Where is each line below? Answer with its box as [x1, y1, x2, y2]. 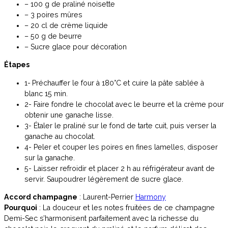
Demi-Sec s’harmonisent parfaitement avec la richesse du [4, 214, 198, 222]
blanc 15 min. [24, 89, 68, 98]
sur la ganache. [24, 153, 75, 162]
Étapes [4, 61, 30, 69]
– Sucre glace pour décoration [24, 43, 127, 51]
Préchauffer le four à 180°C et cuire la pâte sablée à [32, 78, 204, 87]
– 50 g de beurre [24, 32, 82, 41]
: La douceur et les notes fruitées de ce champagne [37, 203, 215, 212]
